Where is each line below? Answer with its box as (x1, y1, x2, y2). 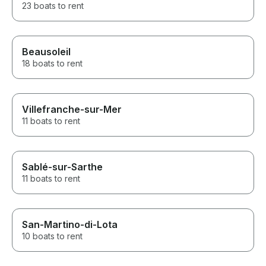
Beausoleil (22, 46, 71, 58)
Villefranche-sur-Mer (22, 103, 122, 116)
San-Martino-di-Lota (22, 218, 118, 231)
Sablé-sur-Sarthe (22, 161, 103, 173)
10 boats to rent (22, 231, 83, 242)
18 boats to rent (22, 58, 83, 69)
